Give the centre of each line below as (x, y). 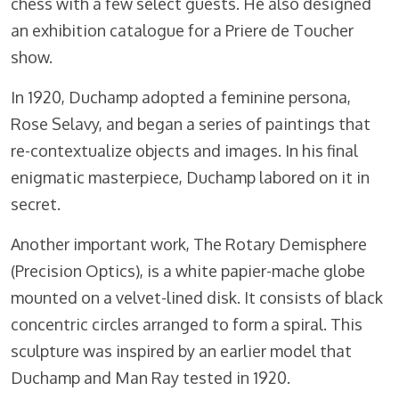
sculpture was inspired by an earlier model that (181, 351)
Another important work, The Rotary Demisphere (189, 244)
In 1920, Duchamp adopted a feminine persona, (181, 98)
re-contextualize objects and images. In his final (184, 151)
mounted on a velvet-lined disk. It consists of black (197, 298)
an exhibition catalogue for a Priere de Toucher (182, 31)
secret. (36, 204)
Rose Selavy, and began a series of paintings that (191, 124)
